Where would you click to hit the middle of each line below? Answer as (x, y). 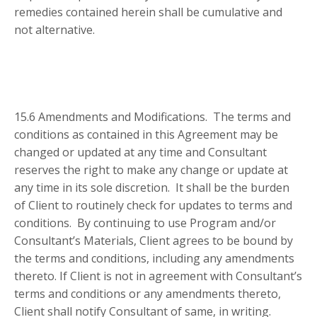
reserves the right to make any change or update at (151, 170)
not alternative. (54, 30)
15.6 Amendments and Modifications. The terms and (152, 117)
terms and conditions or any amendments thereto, (148, 294)
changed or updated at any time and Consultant (140, 152)
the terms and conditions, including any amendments (154, 259)
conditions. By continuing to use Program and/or (145, 223)
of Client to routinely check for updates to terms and (153, 206)
